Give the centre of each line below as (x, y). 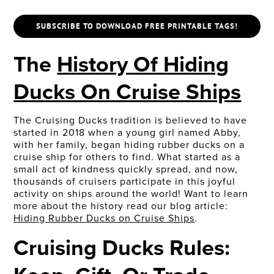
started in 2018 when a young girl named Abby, (128, 133)
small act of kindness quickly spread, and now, (126, 169)
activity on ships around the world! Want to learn (131, 194)
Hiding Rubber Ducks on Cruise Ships (104, 218)
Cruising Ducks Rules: (122, 248)
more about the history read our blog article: (121, 206)
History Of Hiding (143, 64)
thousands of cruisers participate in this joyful (125, 182)
